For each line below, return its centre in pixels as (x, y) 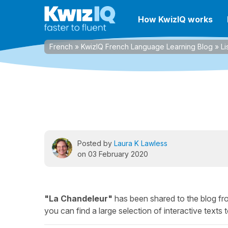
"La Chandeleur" (78, 198)
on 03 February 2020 (113, 154)
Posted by (96, 143)
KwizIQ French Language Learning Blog (147, 47)
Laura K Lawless (141, 143)
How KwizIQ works (175, 19)
